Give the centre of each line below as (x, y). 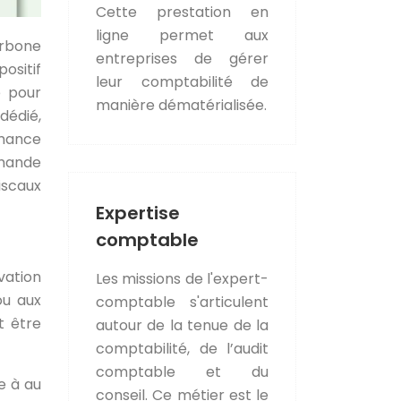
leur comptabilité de (182, 81)
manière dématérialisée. (181, 105)
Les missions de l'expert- (182, 278)
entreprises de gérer (182, 58)
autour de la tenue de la (182, 325)
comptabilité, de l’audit (182, 348)
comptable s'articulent (182, 302)
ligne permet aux (182, 35)
